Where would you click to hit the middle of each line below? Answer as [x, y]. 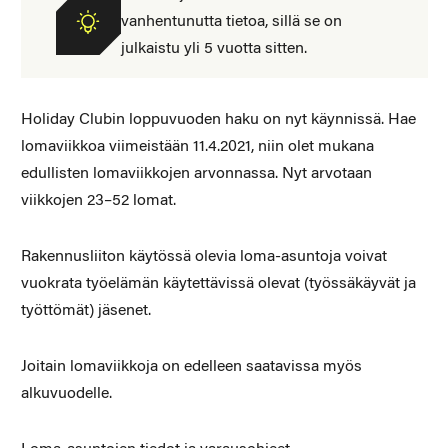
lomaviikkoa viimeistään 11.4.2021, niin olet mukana [197, 146]
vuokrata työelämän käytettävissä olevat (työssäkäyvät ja [218, 283]
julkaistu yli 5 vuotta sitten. [213, 48]
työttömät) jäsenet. [85, 310]
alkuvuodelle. [66, 393]
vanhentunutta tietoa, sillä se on [231, 21]
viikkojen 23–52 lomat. [98, 200]
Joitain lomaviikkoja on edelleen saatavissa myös [191, 366]
